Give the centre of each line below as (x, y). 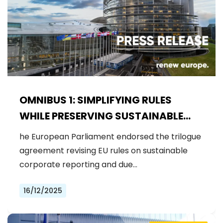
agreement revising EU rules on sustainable (104, 150)
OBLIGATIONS (54, 132)
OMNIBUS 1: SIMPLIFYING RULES (96, 100)
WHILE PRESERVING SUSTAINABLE (101, 116)
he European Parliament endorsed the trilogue (110, 136)
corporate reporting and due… (78, 164)
